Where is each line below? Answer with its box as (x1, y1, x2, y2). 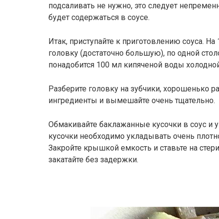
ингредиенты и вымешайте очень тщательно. (48, 96, 215, 105)
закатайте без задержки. (48, 155, 138, 164)
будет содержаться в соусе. (48, 13, 150, 22)
